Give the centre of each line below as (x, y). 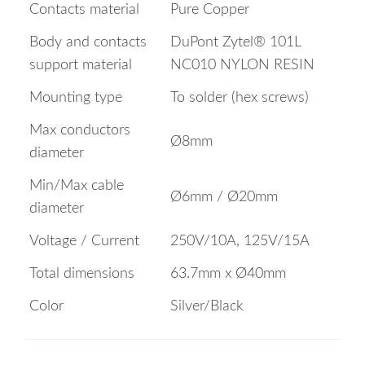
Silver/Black (207, 306)
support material (81, 65)
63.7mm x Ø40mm (228, 273)
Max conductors (80, 130)
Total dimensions (82, 273)
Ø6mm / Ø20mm (224, 197)
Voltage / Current (84, 241)
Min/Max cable (77, 185)
